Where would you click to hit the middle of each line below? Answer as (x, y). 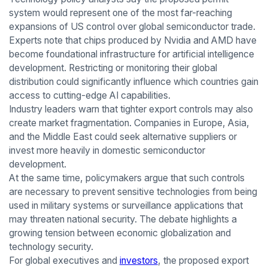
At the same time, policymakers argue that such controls (127, 178)
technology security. (51, 246)
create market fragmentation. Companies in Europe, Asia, (129, 123)
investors (138, 260)
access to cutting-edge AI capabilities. (89, 95)
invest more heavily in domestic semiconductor (107, 150)
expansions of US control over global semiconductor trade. (132, 26)
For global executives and (64, 260)
